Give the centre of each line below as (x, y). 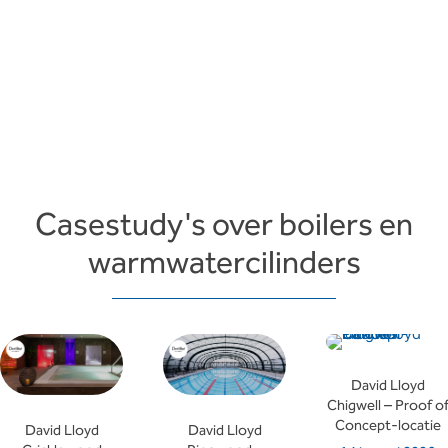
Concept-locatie (387, 425)
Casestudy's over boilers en (224, 225)
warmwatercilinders (224, 263)
